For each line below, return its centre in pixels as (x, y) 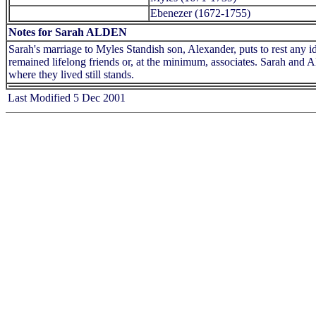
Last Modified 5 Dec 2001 (67, 97)
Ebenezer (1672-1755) (200, 13)
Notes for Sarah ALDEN (68, 32)
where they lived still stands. (71, 74)
